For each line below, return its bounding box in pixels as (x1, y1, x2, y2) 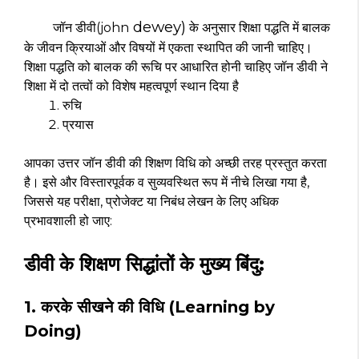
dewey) (129, 17, 186, 36)
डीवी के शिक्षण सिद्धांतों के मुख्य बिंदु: (24, 252, 264, 276)
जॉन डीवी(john (24, 19, 129, 35)
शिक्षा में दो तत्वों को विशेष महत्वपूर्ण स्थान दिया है (24, 78, 239, 94)
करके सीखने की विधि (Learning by (41, 296, 275, 317)
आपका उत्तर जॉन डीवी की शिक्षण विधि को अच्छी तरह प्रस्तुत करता (24, 155, 327, 171)
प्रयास (63, 116, 94, 132)
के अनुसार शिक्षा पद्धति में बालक (186, 19, 330, 35)
